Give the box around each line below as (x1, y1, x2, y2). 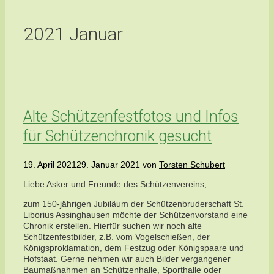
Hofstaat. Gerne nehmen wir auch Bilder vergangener (23, 254, 231, 264)
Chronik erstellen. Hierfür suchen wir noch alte (23, 221, 202, 231)
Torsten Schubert (159, 160, 225, 170)
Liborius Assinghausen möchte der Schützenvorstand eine (23, 210, 248, 220)
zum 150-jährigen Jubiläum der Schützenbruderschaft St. (23, 199, 244, 209)
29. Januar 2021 (76, 160, 140, 170)
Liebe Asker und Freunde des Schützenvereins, (23, 179, 207, 190)
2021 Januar (23, 23, 123, 45)
